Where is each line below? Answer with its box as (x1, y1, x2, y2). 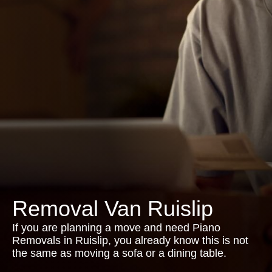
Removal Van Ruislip (12, 196, 213, 221)
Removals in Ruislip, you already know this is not (12, 234, 248, 246)
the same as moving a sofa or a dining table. (12, 247, 226, 259)
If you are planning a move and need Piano (12, 222, 220, 234)
